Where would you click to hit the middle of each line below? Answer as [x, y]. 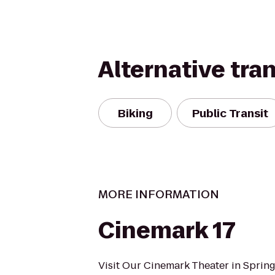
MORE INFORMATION [159, 194]
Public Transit [230, 113]
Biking [135, 113]
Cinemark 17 [167, 230]
